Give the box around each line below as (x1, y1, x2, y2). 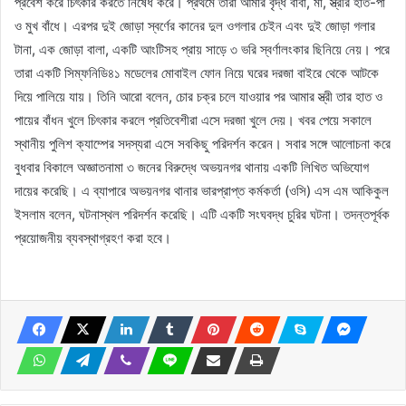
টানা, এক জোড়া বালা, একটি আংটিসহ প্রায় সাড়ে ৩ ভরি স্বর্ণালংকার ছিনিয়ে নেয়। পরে (14, 40, 390, 58)
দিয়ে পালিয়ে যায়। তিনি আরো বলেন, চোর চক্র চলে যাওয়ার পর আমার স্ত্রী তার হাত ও (14, 87, 382, 105)
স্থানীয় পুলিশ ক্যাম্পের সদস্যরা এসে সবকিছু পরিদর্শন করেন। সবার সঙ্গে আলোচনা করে (14, 134, 391, 152)
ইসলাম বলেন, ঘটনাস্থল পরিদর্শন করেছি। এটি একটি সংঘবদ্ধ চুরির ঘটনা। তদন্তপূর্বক (14, 205, 390, 223)
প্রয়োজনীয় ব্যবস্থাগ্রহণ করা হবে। (14, 228, 171, 246)
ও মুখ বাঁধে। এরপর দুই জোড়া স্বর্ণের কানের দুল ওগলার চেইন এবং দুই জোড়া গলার (14, 16, 375, 34)
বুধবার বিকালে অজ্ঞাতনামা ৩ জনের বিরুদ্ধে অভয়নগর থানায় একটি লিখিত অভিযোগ (14, 158, 369, 176)
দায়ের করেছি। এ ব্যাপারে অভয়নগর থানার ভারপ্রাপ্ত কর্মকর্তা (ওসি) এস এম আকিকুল (14, 181, 389, 199)
